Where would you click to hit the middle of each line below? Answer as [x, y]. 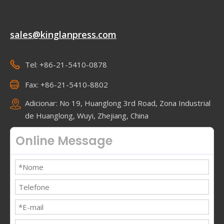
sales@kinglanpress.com [63, 35]
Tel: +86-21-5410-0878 [66, 65]
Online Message [64, 141]
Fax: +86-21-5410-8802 [66, 85]
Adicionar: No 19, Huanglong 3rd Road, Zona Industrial [118, 103]
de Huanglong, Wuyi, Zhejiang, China [87, 116]
